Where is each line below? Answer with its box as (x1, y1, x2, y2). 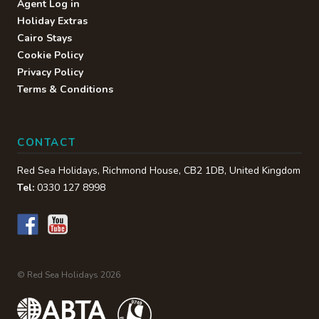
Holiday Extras (17, 14, 88, 28)
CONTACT (17, 135, 76, 150)
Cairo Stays (17, 31, 72, 46)
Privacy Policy (17, 66, 83, 80)
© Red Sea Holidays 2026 (17, 269, 120, 281)
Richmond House (103, 164, 179, 178)
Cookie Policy (17, 48, 83, 63)
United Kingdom (229, 164, 300, 178)
